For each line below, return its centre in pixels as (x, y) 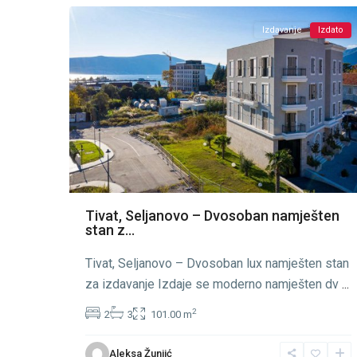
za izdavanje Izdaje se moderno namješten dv (214, 284)
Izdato (331, 30)
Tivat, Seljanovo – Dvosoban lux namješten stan (217, 263)
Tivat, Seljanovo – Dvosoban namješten (212, 215)
